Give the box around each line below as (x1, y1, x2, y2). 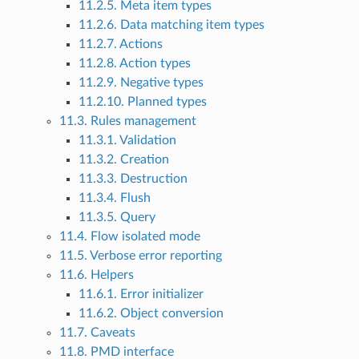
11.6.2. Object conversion (78, 307, 224, 321)
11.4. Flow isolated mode (58, 230, 200, 244)
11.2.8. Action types (78, 57, 191, 71)
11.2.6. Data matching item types (78, 18, 264, 32)
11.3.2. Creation (78, 153, 169, 167)
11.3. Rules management (58, 115, 196, 128)
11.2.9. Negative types (78, 76, 204, 90)
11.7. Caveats (58, 326, 135, 340)
